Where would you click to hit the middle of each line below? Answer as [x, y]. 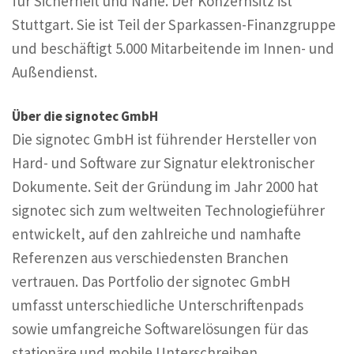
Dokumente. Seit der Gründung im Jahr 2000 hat [165, 187]
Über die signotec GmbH [85, 117]
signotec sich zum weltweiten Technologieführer [168, 211]
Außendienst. [55, 72]
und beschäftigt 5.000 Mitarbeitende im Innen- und [173, 48]
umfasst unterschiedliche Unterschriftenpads [158, 305]
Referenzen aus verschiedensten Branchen [150, 258]
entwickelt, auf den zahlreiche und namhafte [156, 234]
